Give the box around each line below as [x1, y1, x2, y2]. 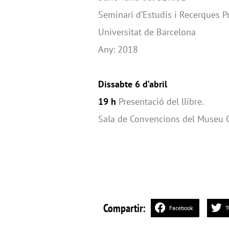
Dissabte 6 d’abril [98, 78, 167, 90]
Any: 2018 [98, 43, 138, 55]
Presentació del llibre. [116, 95, 204, 107]
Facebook [169, 204, 193, 212]
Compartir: [103, 201, 146, 216]
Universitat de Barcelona [98, 26, 196, 38]
